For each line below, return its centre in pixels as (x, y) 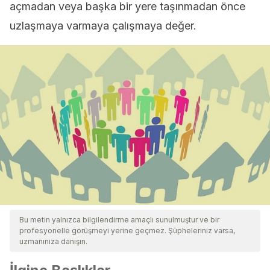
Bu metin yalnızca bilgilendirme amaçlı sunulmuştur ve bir (119, 220)
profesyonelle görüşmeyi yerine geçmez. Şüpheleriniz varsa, (127, 231)
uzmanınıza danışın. (53, 241)
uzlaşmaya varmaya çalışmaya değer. (103, 26)
